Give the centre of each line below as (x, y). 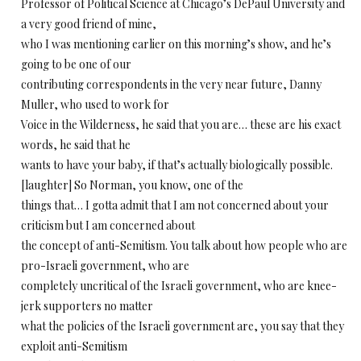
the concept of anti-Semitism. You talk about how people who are (184, 245)
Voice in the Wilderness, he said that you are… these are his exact (181, 124)
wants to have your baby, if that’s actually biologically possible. (177, 165)
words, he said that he (76, 145)
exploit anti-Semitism (74, 346)
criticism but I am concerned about (108, 225)
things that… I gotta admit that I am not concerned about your (175, 205)
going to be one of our (76, 64)
